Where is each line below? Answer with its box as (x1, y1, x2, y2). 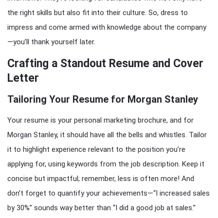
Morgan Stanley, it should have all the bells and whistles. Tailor (7, 130, 207, 139)
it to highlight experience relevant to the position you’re (7, 145, 185, 154)
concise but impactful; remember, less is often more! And (7, 174, 194, 183)
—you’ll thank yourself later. (7, 37, 95, 46)
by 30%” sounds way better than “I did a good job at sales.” (7, 203, 196, 212)
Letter (7, 72, 39, 85)
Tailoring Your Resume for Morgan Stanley (7, 93, 198, 105)
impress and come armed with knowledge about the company (7, 23, 206, 32)
